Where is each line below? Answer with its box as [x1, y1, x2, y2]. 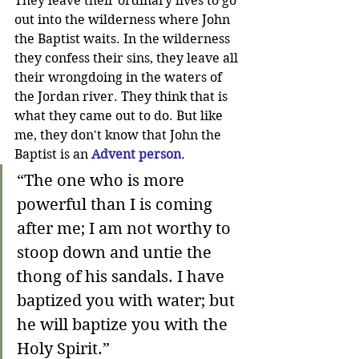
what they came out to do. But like [14, 108, 226, 124]
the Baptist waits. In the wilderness [14, 31, 233, 47]
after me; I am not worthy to [17, 220, 235, 239]
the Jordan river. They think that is [14, 89, 231, 105]
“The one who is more [17, 171, 188, 191]
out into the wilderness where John [14, 12, 233, 28]
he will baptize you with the [17, 316, 232, 335]
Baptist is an [14, 147, 91, 163]
